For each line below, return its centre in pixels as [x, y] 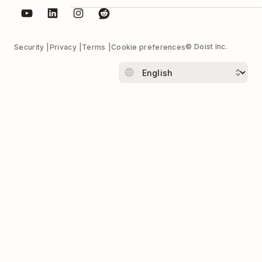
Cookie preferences [148, 47]
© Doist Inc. [206, 47]
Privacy [63, 47]
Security [29, 47]
